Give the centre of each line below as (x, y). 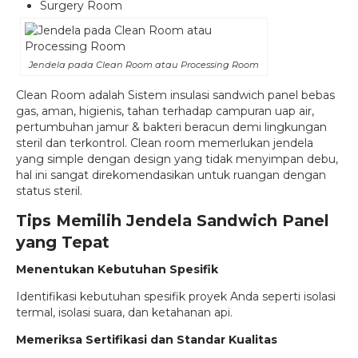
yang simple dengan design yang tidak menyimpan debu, (177, 159)
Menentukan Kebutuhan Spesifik (117, 269)
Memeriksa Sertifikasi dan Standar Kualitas (147, 339)
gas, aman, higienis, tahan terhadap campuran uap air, (165, 111)
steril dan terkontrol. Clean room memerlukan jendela (165, 143)
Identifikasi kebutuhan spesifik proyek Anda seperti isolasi (176, 296)
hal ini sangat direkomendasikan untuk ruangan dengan (171, 175)
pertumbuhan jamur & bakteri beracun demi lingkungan (171, 127)
